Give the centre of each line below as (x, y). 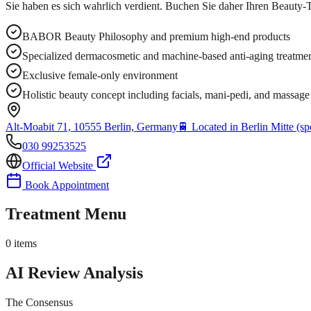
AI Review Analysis (74, 273)
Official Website (59, 165)
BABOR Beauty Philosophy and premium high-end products (156, 36)
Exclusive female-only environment (100, 75)
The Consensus (39, 303)
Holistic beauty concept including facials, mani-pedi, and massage (166, 94)
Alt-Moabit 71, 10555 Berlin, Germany (92, 126)
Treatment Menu (66, 214)
